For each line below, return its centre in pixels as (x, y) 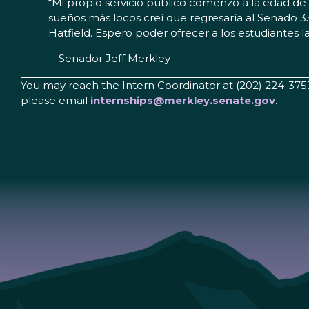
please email (56, 101)
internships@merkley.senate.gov (183, 101)
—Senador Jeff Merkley (109, 59)
